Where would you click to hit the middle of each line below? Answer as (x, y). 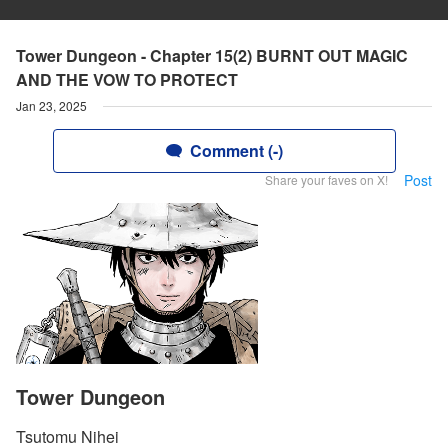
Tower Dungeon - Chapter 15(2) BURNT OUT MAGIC (212, 55)
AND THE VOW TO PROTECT (127, 79)
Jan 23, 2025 (51, 105)
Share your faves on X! (326, 179)
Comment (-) (236, 150)
